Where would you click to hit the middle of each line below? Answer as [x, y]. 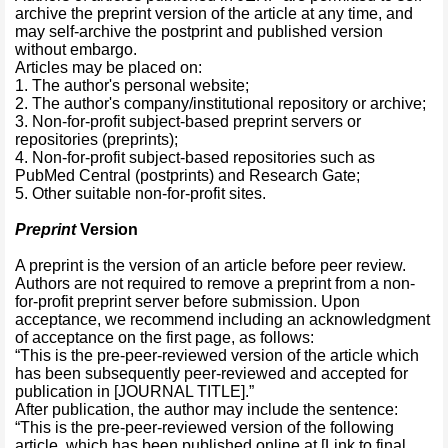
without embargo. [78, 49]
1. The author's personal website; [132, 85]
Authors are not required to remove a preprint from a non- [215, 283]
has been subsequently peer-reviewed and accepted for [211, 373]
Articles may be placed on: [108, 67]
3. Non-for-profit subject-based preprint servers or [188, 121]
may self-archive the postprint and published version [199, 31]
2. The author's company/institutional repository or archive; [220, 103]
